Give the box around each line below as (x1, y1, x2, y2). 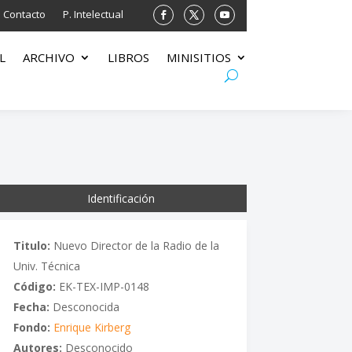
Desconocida (49, 299, 119, 314)
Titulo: (13, 237, 50, 253)
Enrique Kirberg (53, 319, 130, 335)
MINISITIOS (166, 49, 231, 66)
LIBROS (107, 49, 149, 66)
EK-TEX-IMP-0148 (55, 278, 149, 294)
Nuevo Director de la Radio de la (49, 237, 219, 253)
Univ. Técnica (13, 258, 80, 273)
